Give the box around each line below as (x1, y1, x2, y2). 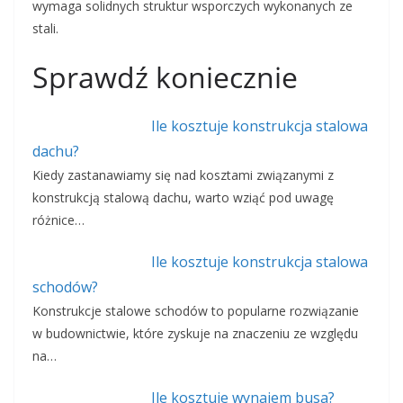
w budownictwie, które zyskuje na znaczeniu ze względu (32, 325, 358, 343)
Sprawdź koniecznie (32, 58, 298, 97)
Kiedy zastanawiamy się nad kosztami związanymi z (32, 166, 334, 184)
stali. (32, 20, 58, 38)
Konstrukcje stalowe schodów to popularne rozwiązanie (32, 302, 359, 320)
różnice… (32, 211, 85, 229)
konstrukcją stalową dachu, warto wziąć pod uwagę (32, 189, 334, 207)
